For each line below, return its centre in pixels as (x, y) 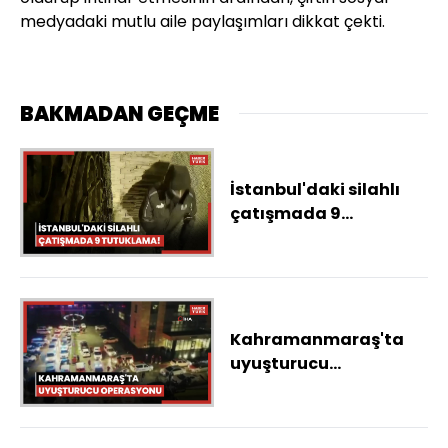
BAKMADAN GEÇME (119, 113)
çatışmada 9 (285, 214)
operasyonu (281, 388)
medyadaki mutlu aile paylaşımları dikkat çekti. (202, 21)
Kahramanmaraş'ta (317, 340)
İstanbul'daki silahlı (315, 190)
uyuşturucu (279, 364)
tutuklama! (280, 238)
